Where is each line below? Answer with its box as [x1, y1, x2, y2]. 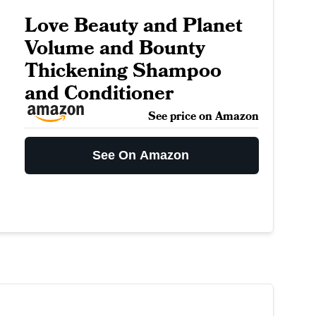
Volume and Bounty [24, 35, 205, 62]
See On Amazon [92, 148, 190, 162]
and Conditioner [24, 80, 174, 107]
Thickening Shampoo [24, 57, 221, 85]
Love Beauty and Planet [24, 12, 243, 39]
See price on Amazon [147, 109, 259, 124]
